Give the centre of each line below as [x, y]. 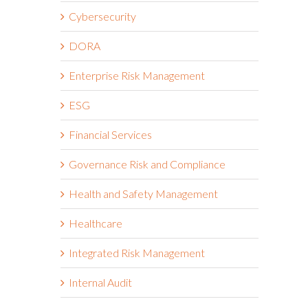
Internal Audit [100, 282]
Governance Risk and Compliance [147, 164]
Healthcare [96, 223]
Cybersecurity [102, 16]
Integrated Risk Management [137, 252]
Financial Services [110, 134]
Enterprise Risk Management [137, 75]
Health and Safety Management [143, 193]
